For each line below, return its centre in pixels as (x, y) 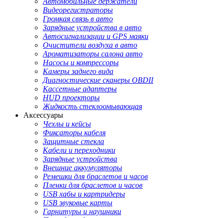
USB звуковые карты (78, 203)
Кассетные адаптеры (80, 89)
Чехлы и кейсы (67, 124)
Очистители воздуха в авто (90, 45)
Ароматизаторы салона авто (93, 54)
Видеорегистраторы (78, 10)
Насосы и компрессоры (81, 63)
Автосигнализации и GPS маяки (96, 36)
